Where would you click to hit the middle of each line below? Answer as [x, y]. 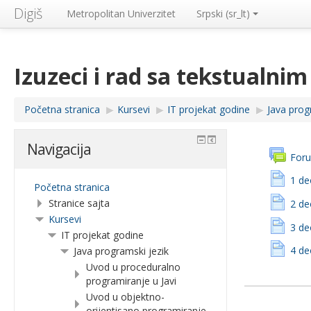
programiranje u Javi [131, 281]
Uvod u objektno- [125, 297]
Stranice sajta [79, 203]
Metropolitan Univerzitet [121, 14]
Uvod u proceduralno [133, 267]
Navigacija [59, 149]
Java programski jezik [121, 251]
